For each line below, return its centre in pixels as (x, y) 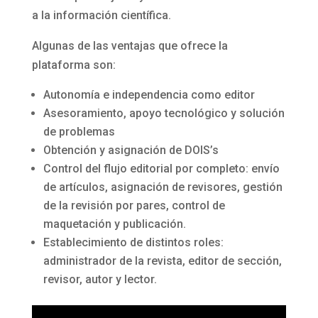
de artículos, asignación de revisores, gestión (163, 187)
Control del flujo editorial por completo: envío (161, 168)
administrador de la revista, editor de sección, (162, 261)
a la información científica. (101, 15)
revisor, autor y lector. (100, 279)
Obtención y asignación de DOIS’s (131, 150)
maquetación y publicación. (114, 224)
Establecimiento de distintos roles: (133, 242)
